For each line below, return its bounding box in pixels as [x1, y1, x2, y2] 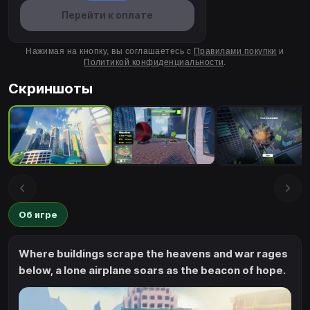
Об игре [19, 208, 57, 220]
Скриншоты [8, 80, 93, 98]
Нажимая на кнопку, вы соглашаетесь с [26, 46, 194, 57]
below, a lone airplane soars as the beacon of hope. [19, 264, 286, 277]
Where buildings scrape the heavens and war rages [19, 247, 288, 261]
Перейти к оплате [62, 9, 153, 21]
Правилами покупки [193, 46, 277, 57]
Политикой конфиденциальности [84, 57, 224, 68]
